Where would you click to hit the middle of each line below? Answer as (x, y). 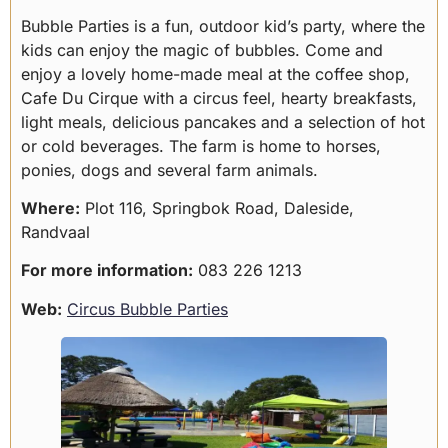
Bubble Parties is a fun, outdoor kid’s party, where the (223, 25)
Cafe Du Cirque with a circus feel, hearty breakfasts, (219, 97)
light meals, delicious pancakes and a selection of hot (223, 121)
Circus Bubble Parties (147, 308)
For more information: (107, 270)
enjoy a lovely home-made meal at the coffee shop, (215, 73)
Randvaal (55, 231)
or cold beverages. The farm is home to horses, (201, 145)
